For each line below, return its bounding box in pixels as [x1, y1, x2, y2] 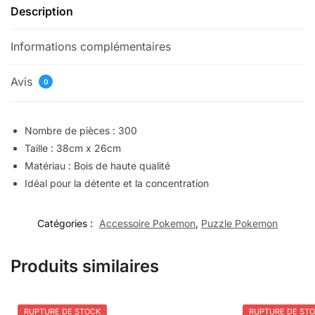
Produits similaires [11, 255, 159, 276]
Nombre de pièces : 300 [25, 124, 137, 136]
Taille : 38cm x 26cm [25, 142, 121, 154]
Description [11, 4, 73, 18]
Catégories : [37, 217, 96, 229]
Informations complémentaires [11, 39, 171, 53]
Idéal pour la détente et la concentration [25, 177, 209, 189]
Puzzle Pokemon [201, 217, 278, 229]
